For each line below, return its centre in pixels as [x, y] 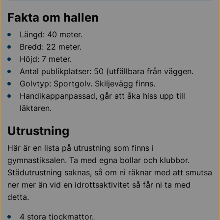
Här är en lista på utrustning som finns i [81, 148]
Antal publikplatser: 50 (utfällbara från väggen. [107, 71]
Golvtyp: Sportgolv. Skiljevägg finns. [87, 83]
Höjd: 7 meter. [46, 59]
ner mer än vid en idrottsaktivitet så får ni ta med [99, 184]
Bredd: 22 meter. [51, 46]
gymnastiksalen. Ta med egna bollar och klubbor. [98, 160]
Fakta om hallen [53, 17]
